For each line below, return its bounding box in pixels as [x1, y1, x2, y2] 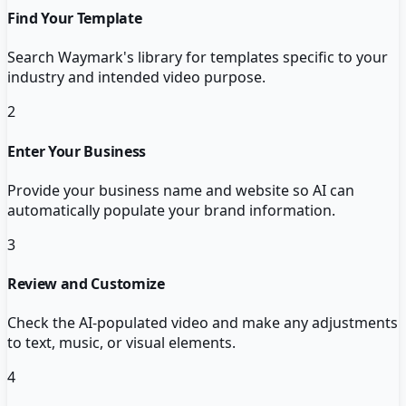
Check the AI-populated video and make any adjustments [7, 313, 398, 333]
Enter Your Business [7, 140, 146, 161]
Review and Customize [7, 274, 165, 295]
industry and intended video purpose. [7, 67, 266, 88]
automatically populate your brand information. [7, 199, 335, 220]
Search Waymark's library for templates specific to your [7, 47, 388, 68]
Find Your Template [7, 8, 142, 29]
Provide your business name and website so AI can [7, 179, 354, 200]
